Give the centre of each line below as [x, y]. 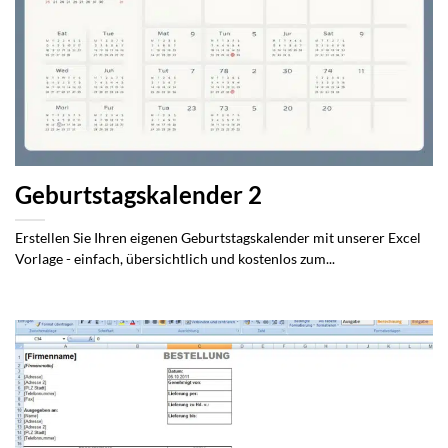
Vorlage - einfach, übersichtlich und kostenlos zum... [175, 259]
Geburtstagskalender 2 [138, 195]
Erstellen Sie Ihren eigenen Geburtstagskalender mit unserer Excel [218, 238]
